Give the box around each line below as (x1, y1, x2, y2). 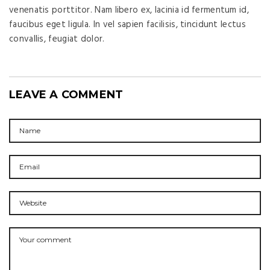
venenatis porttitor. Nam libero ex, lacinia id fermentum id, (9, 2, 249, 17)
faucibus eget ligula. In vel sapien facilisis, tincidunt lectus (9, 17, 246, 32)
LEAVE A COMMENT (9, 87, 124, 101)
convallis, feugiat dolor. (9, 31, 105, 46)
